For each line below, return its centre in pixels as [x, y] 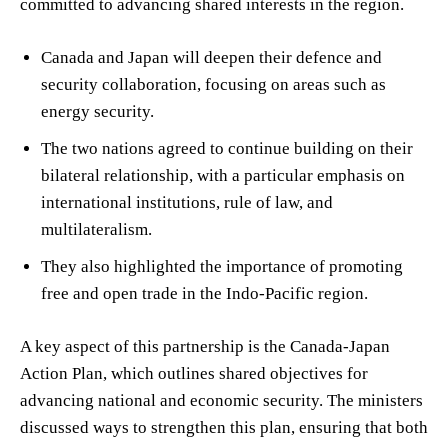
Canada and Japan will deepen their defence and [211, 57]
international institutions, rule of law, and [187, 202]
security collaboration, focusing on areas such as [213, 84]
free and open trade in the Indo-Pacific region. [204, 293]
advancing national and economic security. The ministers [221, 400]
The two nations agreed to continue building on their [227, 148]
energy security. [97, 111]
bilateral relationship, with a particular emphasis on [223, 175]
